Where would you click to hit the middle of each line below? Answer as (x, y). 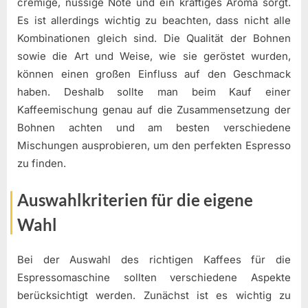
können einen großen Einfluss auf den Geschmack (154, 74)
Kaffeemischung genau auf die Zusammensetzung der (154, 109)
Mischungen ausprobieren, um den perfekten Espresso (154, 145)
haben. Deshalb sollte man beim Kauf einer (154, 91)
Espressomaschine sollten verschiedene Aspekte (154, 277)
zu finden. (42, 163)
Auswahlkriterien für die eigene (135, 200)
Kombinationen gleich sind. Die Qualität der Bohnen (154, 38)
